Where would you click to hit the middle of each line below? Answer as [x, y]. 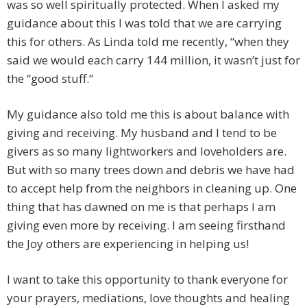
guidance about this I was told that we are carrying [144, 23]
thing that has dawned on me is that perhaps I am [141, 207]
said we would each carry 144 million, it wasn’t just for [153, 60]
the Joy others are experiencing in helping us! [128, 244]
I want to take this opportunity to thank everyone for [147, 280]
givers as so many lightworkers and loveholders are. [147, 151]
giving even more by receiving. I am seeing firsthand [146, 225]
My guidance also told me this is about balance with [148, 114]
